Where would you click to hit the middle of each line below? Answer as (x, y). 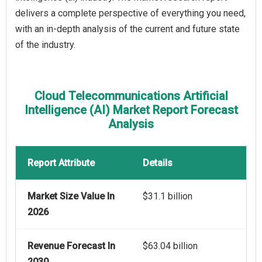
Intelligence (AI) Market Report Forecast (131, 110)
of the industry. (45, 45)
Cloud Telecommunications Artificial (131, 96)
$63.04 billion (170, 246)
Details (158, 163)
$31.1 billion (168, 196)
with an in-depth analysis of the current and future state (127, 29)
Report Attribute (61, 163)
